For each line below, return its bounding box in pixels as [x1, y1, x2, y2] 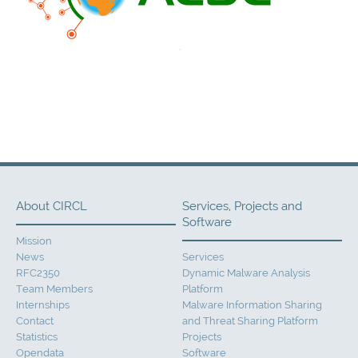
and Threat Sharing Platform [182, 315, 319, 327]
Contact [16, 315, 54, 327]
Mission [16, 235, 52, 247]
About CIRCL [16, 199, 87, 213]
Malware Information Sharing [182, 299, 323, 311]
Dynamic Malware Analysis [182, 267, 311, 279]
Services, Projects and [182, 199, 303, 213]
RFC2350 [16, 267, 60, 279]
